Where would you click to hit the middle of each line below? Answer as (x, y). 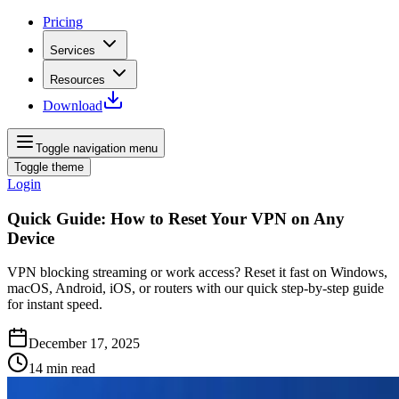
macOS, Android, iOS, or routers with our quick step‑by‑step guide (195, 289)
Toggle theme (49, 167)
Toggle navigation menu (97, 148)
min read (71, 369)
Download (73, 106)
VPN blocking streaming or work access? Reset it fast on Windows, (197, 273)
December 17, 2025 (84, 344)
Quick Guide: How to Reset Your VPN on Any (176, 218)
